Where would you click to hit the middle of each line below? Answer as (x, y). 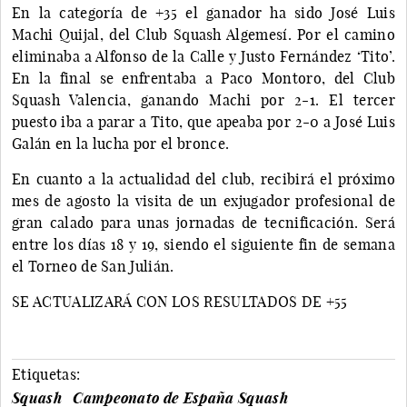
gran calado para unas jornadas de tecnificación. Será (203, 222)
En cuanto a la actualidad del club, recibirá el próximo (203, 179)
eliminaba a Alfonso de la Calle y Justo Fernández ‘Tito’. (203, 56)
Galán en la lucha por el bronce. (121, 143)
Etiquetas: (46, 374)
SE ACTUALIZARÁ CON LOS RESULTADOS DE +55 (180, 301)
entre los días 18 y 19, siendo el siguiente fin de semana (203, 244)
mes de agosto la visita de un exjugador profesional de (203, 200)
